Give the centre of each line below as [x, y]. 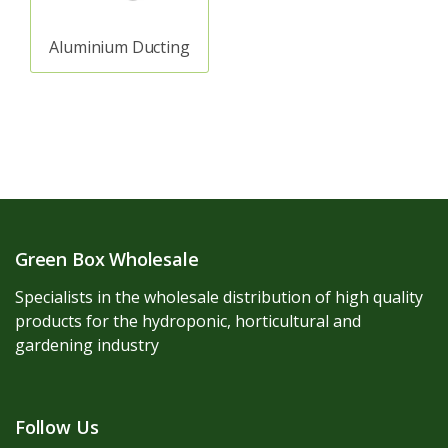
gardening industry [87, 345]
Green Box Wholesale [107, 259]
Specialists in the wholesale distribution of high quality [219, 297]
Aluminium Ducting [119, 46]
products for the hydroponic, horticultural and [188, 321]
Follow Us [57, 427]
